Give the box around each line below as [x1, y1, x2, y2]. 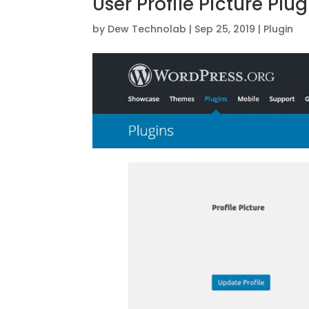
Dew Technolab [108, 22, 187, 37]
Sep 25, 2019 [195, 22, 256, 37]
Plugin [263, 22, 294, 37]
